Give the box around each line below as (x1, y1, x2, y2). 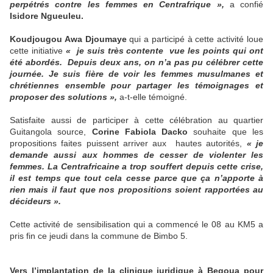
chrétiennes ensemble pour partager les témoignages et (10, 80, 263, 91)
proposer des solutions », (10, 92, 117, 102)
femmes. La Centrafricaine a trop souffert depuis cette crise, (10, 161, 263, 172)
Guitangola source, (10, 127, 92, 137)
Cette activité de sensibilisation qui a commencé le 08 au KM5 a (10, 219, 263, 230)
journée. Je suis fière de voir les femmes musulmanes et (10, 69, 263, 79)
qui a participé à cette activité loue (126, 34, 264, 44)
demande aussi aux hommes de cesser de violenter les (10, 150, 263, 160)
